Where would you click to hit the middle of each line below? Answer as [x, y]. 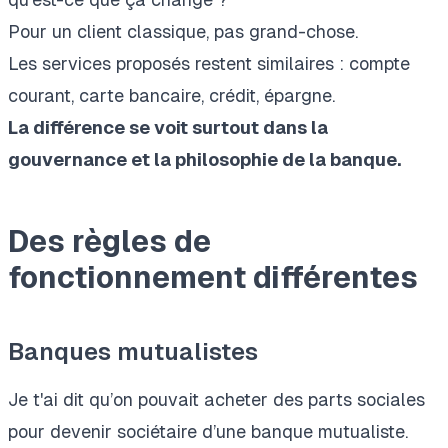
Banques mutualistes [133, 352]
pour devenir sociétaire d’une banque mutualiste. [208, 432]
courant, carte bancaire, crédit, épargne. [171, 96]
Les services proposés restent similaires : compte [209, 64]
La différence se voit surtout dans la [168, 128]
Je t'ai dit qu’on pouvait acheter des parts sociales [216, 400]
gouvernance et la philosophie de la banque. [204, 160]
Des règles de [109, 242]
